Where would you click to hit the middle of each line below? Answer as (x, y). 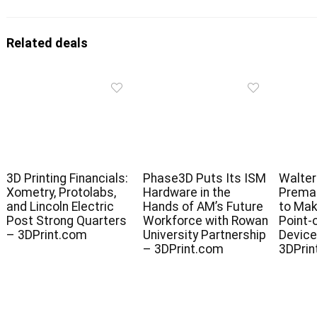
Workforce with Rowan (205, 221)
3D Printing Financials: (68, 179)
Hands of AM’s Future (203, 207)
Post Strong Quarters (67, 221)
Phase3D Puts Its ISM (204, 179)
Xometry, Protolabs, (62, 193)
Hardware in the (186, 193)
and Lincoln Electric (60, 207)
